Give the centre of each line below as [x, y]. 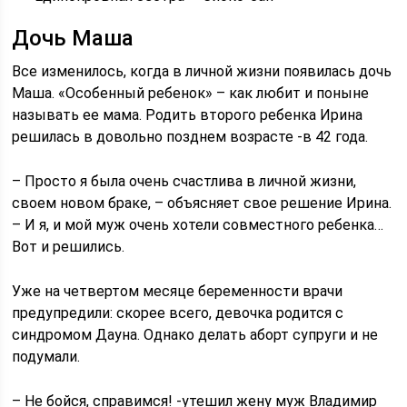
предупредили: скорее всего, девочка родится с [178, 313]
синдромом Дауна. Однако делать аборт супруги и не [195, 335]
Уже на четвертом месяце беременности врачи [178, 291]
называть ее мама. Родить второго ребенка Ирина [188, 115]
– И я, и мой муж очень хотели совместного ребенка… [198, 225]
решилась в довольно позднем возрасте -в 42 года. [190, 137]
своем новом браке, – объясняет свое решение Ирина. [202, 203]
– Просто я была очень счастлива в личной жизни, [184, 181]
